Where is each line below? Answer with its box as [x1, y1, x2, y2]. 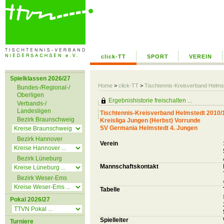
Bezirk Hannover [17, 135, 62, 142]
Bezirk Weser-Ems [17, 174, 67, 181]
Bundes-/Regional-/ [17, 84, 70, 91]
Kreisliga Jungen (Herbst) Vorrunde [100, 117, 200, 124]
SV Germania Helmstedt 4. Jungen [100, 124, 199, 131]
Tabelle [100, 186, 120, 193]
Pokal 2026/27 [10, 196, 50, 203]
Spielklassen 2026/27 [10, 75, 70, 82]
